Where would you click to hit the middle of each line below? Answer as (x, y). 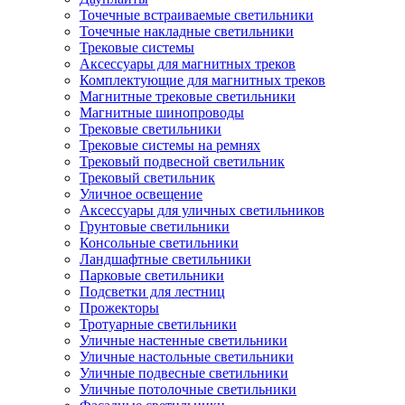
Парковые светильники (152, 275)
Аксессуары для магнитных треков (188, 64)
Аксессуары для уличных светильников (202, 210)
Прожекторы (119, 308)
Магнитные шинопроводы (162, 113)
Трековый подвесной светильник (182, 161)
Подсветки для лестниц (152, 292)
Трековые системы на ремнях (170, 145)
